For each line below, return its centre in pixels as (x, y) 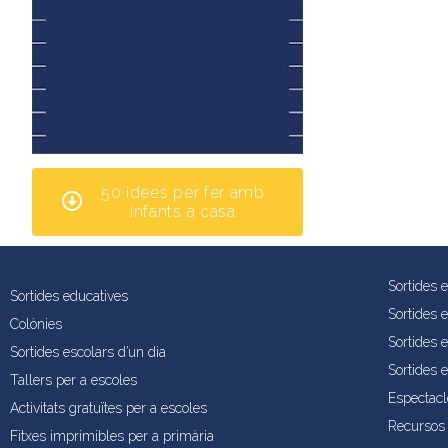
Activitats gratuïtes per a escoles (108, 407)
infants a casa (182, 211)
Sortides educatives (69, 295)
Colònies (36, 323)
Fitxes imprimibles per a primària (112, 435)
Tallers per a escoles (73, 379)
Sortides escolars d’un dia (88, 351)
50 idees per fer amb (182, 192)
